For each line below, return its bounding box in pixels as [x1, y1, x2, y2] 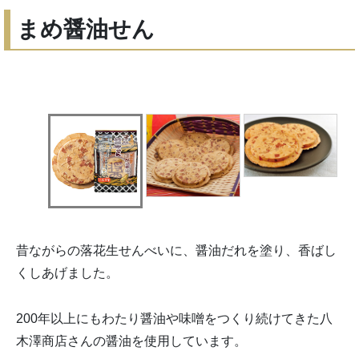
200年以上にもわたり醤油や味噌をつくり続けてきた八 [16, 312, 333, 326]
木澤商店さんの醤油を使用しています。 [16, 334, 247, 349]
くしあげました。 [16, 266, 119, 280]
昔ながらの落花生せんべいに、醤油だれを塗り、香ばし [16, 244, 337, 258]
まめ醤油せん [17, 14, 155, 42]
